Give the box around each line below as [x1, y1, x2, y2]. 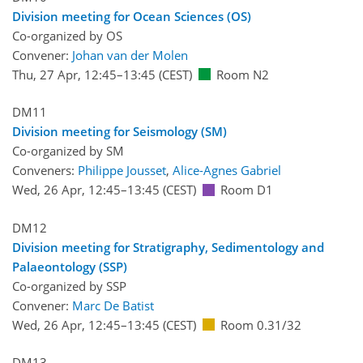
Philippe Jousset [78, 162, 166, 179]
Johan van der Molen [72, 46, 188, 63]
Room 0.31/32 [220, 316, 301, 333]
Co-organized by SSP [12, 277, 126, 294]
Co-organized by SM [12, 143, 124, 160]
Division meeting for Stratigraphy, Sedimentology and [12, 238, 324, 255]
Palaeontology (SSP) [12, 258, 127, 275]
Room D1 [220, 181, 273, 199]
